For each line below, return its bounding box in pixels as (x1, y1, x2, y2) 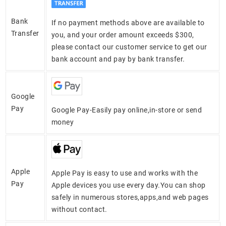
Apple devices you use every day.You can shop (51, 181, 206, 190)
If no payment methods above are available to (51, 19, 205, 27)
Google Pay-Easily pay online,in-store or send (51, 106, 202, 115)
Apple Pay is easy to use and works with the (51, 169, 198, 178)
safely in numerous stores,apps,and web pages (51, 193, 209, 202)
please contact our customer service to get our (51, 43, 207, 51)
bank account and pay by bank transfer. (51, 55, 185, 64)
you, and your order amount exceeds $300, (51, 31, 194, 39)
